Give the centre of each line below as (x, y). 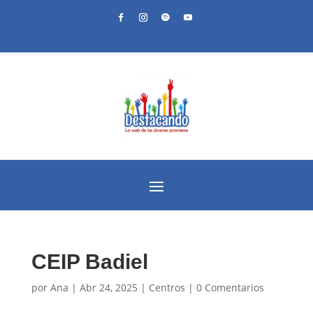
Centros (167, 288)
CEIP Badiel (89, 262)
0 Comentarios (230, 288)
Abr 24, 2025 (108, 288)
